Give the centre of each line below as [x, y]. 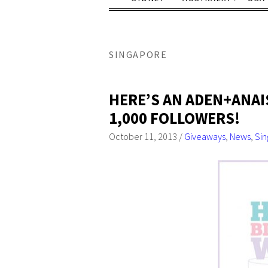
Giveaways [205, 136]
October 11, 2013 [143, 136]
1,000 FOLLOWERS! [174, 118]
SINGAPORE [138, 54]
